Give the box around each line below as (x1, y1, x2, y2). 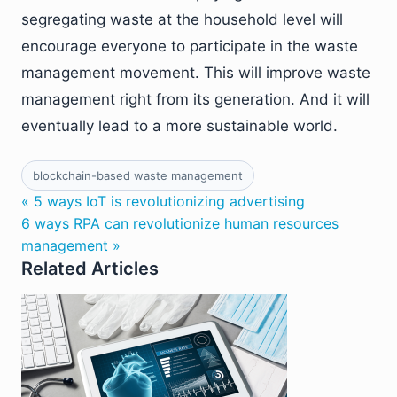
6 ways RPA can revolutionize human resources (21, 214, 339, 232)
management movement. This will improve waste (21, 64, 370, 82)
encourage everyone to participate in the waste (21, 37, 358, 55)
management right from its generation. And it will (21, 90, 370, 108)
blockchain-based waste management (33, 168, 243, 183)
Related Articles (21, 258, 159, 279)
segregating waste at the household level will (21, 11, 343, 28)
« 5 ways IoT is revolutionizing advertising (21, 192, 305, 210)
